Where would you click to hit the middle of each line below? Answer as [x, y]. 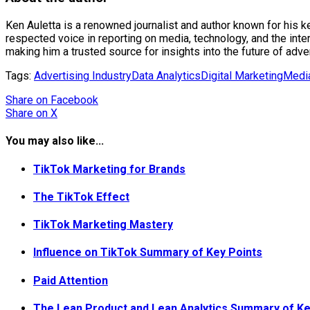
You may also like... [55, 141]
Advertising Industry [83, 76]
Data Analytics [166, 76]
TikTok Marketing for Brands [109, 169]
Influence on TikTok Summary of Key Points [148, 253]
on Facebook [67, 100]
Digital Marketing [242, 76]
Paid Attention [71, 280]
